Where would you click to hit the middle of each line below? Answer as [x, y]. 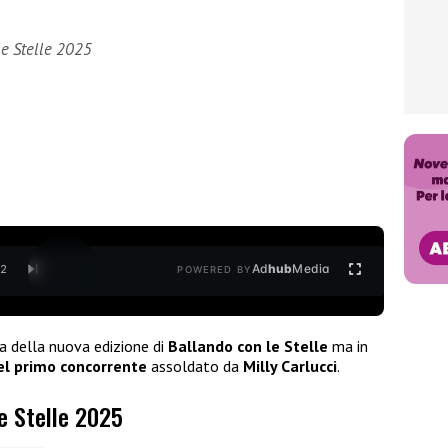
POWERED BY [214, 270]
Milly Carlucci [290, 365]
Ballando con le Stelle [248, 345]
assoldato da [195, 365]
